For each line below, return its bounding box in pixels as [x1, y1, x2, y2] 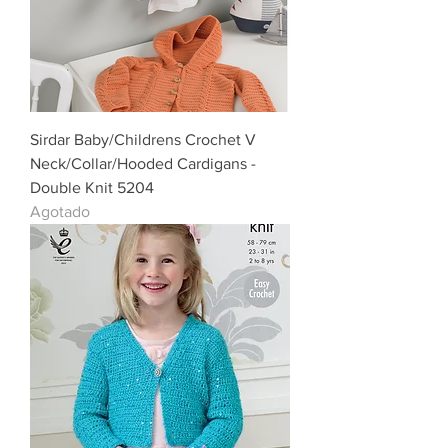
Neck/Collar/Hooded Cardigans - [30, 155, 256, 173]
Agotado [30, 203, 90, 221]
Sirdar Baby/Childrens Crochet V [30, 131, 256, 149]
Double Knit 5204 [30, 179, 154, 197]
